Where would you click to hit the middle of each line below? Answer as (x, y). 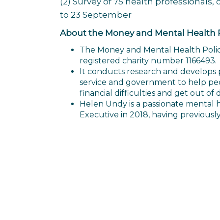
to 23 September (96, 15)
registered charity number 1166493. (149, 61)
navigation (97, 200)
